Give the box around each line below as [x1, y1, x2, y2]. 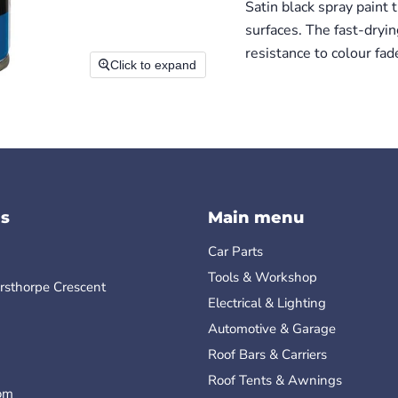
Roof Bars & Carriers [208, 346, 327, 364]
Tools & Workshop [208, 268, 317, 287]
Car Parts [208, 243, 263, 261]
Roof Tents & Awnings [208, 371, 342, 390]
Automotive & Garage [208, 320, 336, 338]
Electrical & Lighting [208, 294, 326, 313]
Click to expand [110, 58, 197, 73]
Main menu [208, 208, 304, 228]
